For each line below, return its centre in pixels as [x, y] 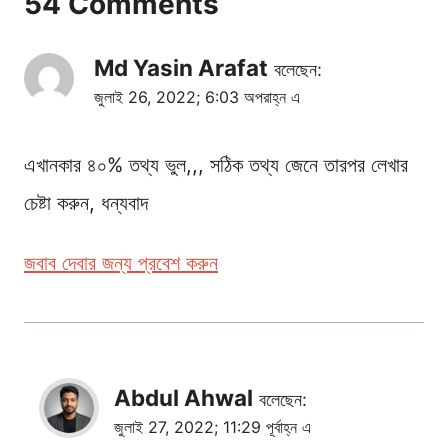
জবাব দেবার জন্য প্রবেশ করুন [121, 262]
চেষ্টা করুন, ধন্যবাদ [86, 202]
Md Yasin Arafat [181, 67]
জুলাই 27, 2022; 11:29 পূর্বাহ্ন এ [212, 426]
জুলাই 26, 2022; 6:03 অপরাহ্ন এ [197, 96]
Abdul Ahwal [183, 397]
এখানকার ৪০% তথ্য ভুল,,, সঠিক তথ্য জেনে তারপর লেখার [216, 164]
